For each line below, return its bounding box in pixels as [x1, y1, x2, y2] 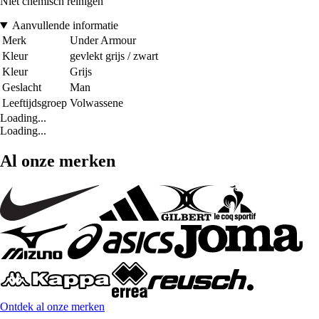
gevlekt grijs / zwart [70, 50, 158, 63]
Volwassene [70, 97, 123, 110]
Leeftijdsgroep [2, 97, 67, 110]
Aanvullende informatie [11, 19, 118, 32]
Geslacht [2, 81, 41, 94]
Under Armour [70, 34, 136, 47]
